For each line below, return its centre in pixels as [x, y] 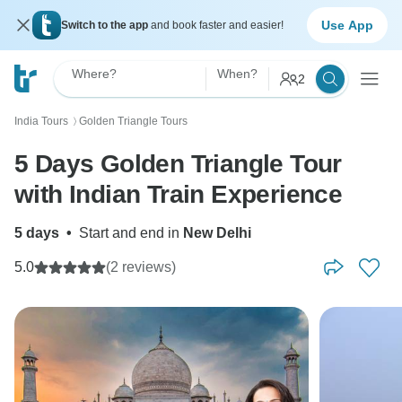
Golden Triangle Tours [133, 121]
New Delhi [217, 233]
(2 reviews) [141, 267]
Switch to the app [106, 25]
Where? [94, 74]
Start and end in [131, 233]
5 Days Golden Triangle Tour [178, 164]
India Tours [41, 121]
